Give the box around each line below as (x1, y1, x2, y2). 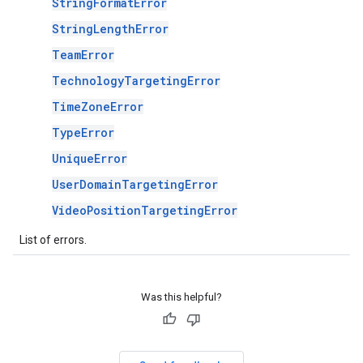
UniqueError (52, 151, 127, 166)
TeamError (52, 47, 114, 62)
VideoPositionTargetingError (52, 203, 237, 218)
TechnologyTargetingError (52, 73, 220, 88)
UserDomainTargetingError (52, 177, 218, 192)
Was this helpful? (141, 291, 222, 303)
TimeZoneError (52, 99, 143, 114)
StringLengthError (52, 21, 169, 36)
